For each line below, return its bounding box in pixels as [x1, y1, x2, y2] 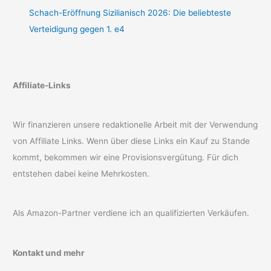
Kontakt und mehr [13, 247, 85, 258]
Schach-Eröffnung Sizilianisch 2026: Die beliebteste [29, 8, 232, 18]
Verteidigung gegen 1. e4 [29, 24, 125, 34]
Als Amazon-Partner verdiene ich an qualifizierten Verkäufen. [13, 208, 250, 218]
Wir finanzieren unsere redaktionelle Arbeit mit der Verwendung [13, 120, 258, 130]
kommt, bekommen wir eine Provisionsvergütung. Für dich [13, 152, 239, 163]
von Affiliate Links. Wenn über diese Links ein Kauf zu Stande [13, 136, 250, 146]
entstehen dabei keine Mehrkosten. [13, 169, 150, 179]
